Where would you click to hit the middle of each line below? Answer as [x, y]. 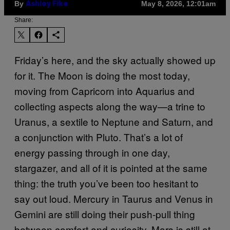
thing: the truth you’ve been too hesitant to [107, 183]
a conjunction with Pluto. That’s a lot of [99, 137]
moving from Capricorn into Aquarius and [104, 90]
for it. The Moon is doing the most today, [102, 75]
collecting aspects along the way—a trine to [110, 106]
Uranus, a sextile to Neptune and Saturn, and [114, 121]
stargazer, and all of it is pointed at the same [111, 167]
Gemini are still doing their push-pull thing [105, 214]
